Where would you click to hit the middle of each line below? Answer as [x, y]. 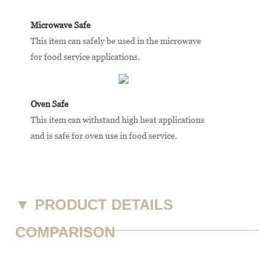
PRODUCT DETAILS [104, 204]
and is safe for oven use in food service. [104, 135]
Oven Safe [50, 104]
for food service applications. [85, 57]
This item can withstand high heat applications [117, 120]
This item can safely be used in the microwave [116, 41]
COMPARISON [65, 232]
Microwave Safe [61, 25]
